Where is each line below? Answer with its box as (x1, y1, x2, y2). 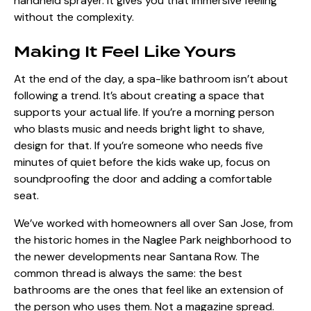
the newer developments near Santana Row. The (14, 249, 260, 264)
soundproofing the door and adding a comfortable (14, 171, 272, 187)
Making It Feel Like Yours (14, 41, 236, 63)
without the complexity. (14, 10, 134, 25)
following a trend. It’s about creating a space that (14, 88, 264, 103)
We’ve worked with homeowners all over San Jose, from (14, 216, 293, 231)
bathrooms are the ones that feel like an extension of (14, 283, 283, 298)
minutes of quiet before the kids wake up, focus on (14, 155, 270, 170)
